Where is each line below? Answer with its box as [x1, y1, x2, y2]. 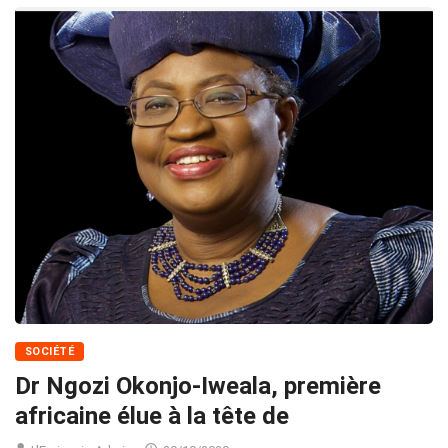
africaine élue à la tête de [15, 402, 289, 431]
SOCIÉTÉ [25, 345, 75, 359]
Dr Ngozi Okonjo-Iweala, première [15, 372, 381, 401]
